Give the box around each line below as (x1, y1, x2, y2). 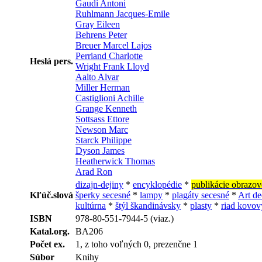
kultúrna (75, 200, 106, 211)
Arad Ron (75, 166, 112, 177)
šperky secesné (75, 189, 130, 200)
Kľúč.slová (30, 189, 73, 200)
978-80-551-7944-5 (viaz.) (75, 213, 174, 223)
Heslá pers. (30, 56, 73, 66)
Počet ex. (30, 239, 65, 249)
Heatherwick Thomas (75, 156, 155, 166)
